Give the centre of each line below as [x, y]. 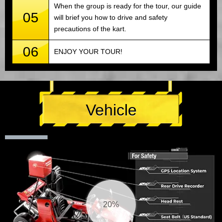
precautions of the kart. [90, 28]
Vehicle [111, 110]
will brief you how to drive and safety [111, 17]
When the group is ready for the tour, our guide [128, 6]
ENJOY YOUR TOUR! [88, 51]
